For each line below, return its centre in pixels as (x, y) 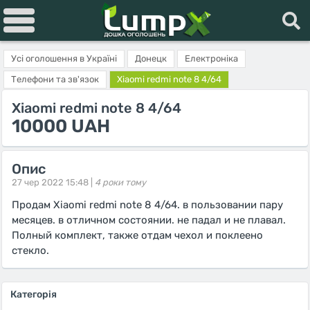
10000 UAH (61, 126)
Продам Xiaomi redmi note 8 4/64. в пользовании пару (147, 205)
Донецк (151, 58)
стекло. (30, 250)
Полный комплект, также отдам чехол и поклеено (137, 235)
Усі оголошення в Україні (64, 58)
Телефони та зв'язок (55, 79)
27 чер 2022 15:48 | (52, 182)
